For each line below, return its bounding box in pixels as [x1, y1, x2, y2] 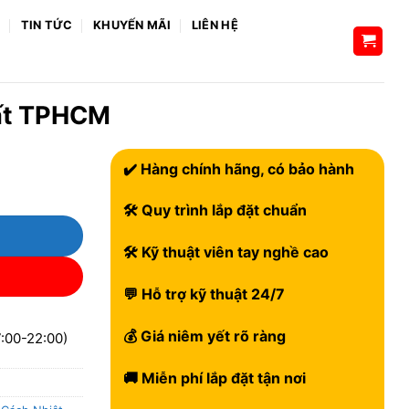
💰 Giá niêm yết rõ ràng [120, 326, 286, 345]
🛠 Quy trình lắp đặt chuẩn [120, 201, 307, 220]
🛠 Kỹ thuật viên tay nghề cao [120, 243, 329, 262]
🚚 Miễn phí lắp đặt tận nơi [120, 368, 306, 387]
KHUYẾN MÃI [93, 18, 172, 33]
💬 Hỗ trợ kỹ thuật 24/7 [120, 284, 285, 303]
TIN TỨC [20, 18, 73, 33]
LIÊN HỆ [191, 18, 238, 33]
